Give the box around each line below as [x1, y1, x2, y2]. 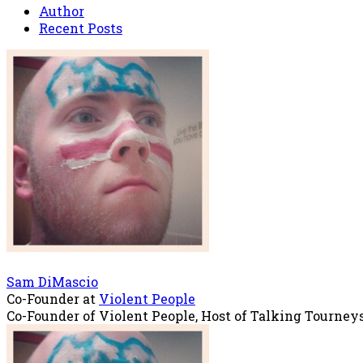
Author [39, 2, 84, 19]
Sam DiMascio [6, 272, 98, 290]
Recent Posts [39, 19, 122, 36]
